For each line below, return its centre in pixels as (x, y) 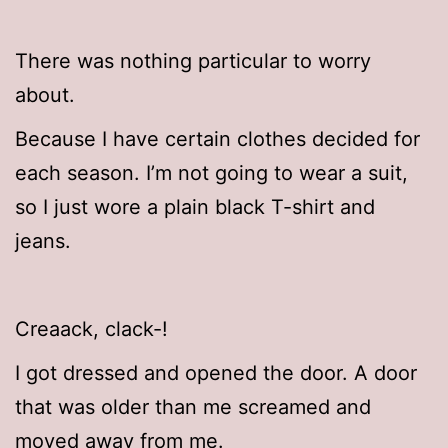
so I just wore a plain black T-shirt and (195, 207)
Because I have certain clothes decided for (217, 139)
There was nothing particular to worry (193, 61)
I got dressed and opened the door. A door (216, 373)
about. (45, 95)
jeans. (43, 241)
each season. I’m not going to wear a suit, (211, 173)
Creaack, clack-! (91, 329)
